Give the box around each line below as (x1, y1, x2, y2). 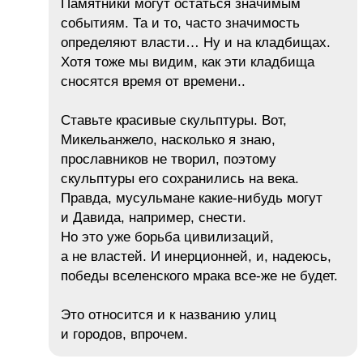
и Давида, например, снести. (61, 210, 246, 226)
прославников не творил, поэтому (61, 152, 276, 168)
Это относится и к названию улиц (61, 307, 276, 323)
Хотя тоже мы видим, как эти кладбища (61, 54, 314, 70)
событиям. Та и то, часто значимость (61, 15, 300, 32)
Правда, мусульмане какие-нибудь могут (61, 190, 322, 207)
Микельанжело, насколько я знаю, (61, 132, 275, 148)
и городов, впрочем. (61, 327, 188, 343)
